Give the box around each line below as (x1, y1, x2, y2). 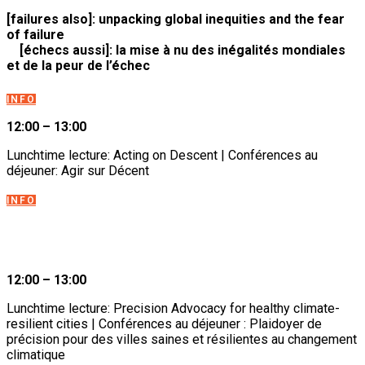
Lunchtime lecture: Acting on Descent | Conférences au (7, 147, 318, 163)
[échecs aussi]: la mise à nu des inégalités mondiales (20, 42, 345, 58)
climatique (7, 346, 65, 363)
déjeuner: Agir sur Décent (7, 162, 149, 178)
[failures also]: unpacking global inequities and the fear (7, 11, 345, 27)
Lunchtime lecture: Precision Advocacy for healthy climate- (7, 300, 340, 316)
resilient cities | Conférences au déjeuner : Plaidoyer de (7, 315, 322, 332)
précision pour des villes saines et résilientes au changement (7, 331, 357, 347)
